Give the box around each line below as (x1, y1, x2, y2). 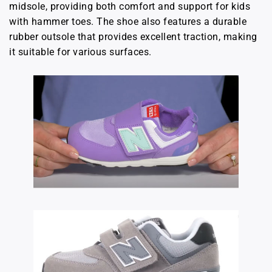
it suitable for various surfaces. (9, 46, 152, 58)
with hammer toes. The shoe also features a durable (9, 16, 246, 28)
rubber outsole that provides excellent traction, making (9, 31, 257, 43)
